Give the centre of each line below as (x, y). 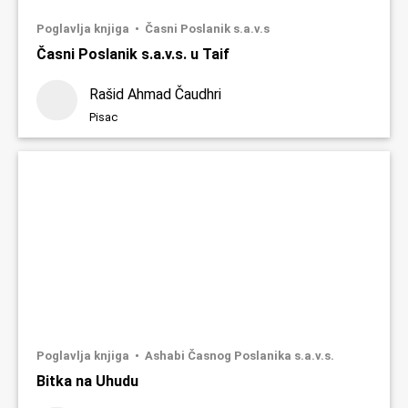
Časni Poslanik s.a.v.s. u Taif (133, 55)
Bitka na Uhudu (87, 382)
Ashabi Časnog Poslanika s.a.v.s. (240, 356)
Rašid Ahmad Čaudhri (155, 95)
